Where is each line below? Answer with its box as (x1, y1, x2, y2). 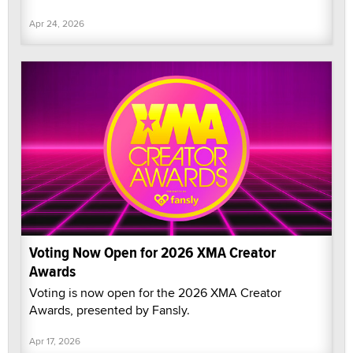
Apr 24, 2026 (29, 16, 84, 30)
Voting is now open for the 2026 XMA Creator (29, 284, 281, 303)
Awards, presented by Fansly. (29, 301, 190, 320)
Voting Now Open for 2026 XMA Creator (29, 241, 276, 265)
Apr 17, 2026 (29, 334, 80, 348)
